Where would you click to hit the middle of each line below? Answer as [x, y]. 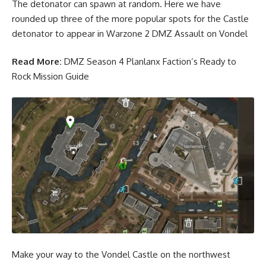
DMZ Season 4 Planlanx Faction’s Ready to [150, 62]
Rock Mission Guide [52, 77]
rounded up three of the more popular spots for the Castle [130, 18]
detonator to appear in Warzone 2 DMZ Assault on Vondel [130, 33]
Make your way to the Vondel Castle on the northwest [121, 254]
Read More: [37, 62]
